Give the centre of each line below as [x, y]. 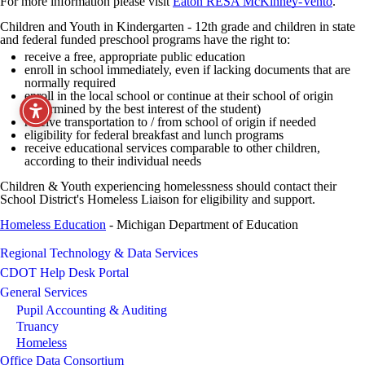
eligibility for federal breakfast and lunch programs [154, 135]
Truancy [37, 326]
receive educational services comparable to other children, [172, 148]
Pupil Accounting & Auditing [92, 310]
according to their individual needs [113, 161]
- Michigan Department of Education [202, 224]
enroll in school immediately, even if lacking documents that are [187, 70]
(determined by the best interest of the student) [143, 109]
